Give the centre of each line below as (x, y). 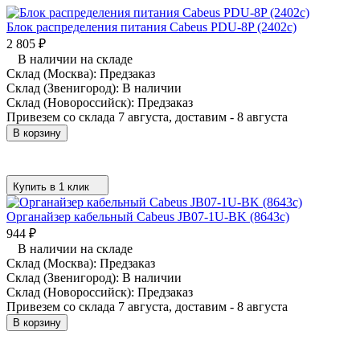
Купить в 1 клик (51, 186)
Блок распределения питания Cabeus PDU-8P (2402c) (151, 27)
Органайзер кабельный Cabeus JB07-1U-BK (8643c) (148, 216)
